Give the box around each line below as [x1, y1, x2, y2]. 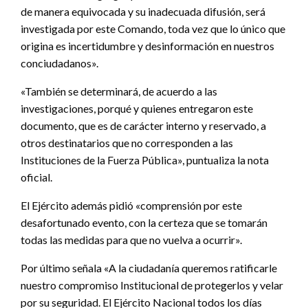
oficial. [21, 170, 52, 184]
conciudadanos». [21, 56, 98, 69]
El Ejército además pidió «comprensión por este [21, 198, 242, 212]
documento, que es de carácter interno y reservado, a [21, 118, 266, 132]
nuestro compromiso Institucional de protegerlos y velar [21, 278, 283, 291]
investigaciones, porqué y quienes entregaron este [21, 101, 253, 115]
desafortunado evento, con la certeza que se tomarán [21, 215, 267, 229]
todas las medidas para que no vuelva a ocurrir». [21, 232, 242, 246]
